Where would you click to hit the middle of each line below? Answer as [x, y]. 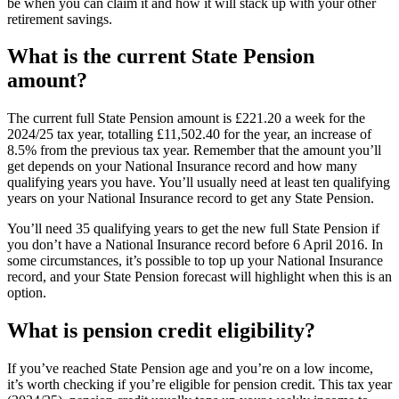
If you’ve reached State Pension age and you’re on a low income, [190, 369]
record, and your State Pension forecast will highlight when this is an [199, 277]
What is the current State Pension [161, 57]
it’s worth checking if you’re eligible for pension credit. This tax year [199, 385]
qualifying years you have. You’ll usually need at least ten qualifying [199, 183]
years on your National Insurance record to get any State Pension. [191, 199]
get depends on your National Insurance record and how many [182, 167]
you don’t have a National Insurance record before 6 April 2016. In [195, 245]
